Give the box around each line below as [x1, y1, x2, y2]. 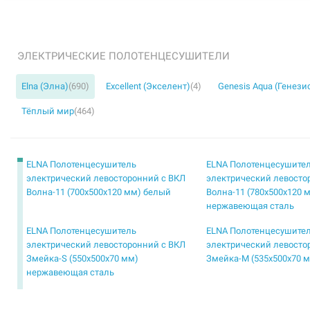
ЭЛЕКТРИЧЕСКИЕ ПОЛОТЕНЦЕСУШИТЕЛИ [17, 50, 230, 62]
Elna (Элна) [21, 81, 69, 91]
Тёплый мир [21, 106, 74, 116]
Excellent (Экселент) [106, 81, 190, 91]
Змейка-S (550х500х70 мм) [26, 253, 138, 264]
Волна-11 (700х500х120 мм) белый [26, 187, 171, 197]
